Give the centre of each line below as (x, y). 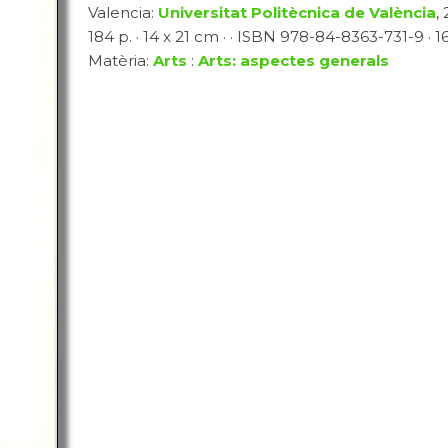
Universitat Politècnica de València (296, 12)
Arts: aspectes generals (293, 60)
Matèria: (120, 60)
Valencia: (122, 12)
